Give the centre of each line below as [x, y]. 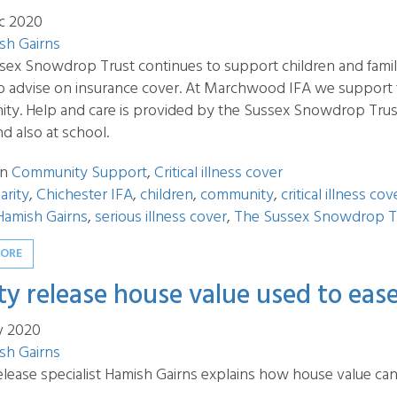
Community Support [79, 173]
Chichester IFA [85, 195]
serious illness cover [161, 218]
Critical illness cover [218, 173]
